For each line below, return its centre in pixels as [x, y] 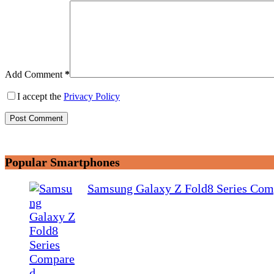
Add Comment [34, 74]
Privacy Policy [92, 96]
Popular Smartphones [62, 162]
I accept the [40, 96]
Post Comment [36, 118]
